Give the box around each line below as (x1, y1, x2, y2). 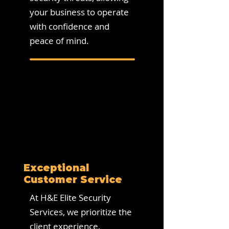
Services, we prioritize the (30, 206, 132, 218)
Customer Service (24, 174, 122, 186)
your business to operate (30, 6, 129, 18)
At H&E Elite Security (30, 192, 111, 203)
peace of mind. (30, 35, 89, 47)
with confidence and (30, 20, 109, 32)
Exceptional (24, 162, 89, 174)
